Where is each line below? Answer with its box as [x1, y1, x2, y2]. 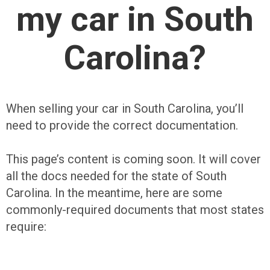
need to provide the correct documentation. [6, 118, 238, 133]
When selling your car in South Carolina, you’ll [6, 101, 243, 116]
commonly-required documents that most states [6, 202, 264, 218]
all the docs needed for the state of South [6, 169, 227, 184]
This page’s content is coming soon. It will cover [6, 152, 261, 167]
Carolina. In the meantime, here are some [6, 186, 222, 201]
